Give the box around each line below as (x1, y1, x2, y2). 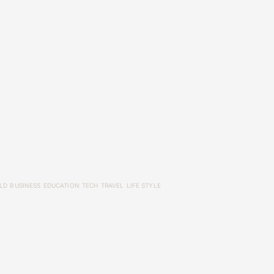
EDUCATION (43, 182, 80, 189)
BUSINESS (10, 182, 41, 189)
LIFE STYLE (126, 182, 161, 189)
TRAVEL (100, 182, 124, 189)
